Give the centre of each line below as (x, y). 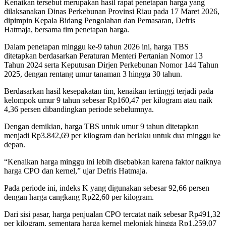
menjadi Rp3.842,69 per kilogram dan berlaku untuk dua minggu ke (112, 136)
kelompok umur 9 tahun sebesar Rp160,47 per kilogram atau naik (108, 100)
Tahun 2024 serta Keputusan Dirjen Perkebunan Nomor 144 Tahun (111, 65)
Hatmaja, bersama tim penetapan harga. (67, 30)
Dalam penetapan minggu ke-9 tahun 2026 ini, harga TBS (96, 47)
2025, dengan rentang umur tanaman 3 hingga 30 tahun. (93, 74)
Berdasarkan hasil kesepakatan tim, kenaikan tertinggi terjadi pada (109, 91)
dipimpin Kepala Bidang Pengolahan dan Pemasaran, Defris (100, 21)
